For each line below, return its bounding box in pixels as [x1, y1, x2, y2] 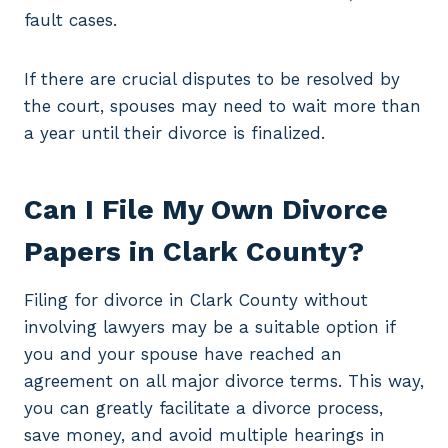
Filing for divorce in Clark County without [24, 290, 368, 311]
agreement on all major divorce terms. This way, [24, 371, 424, 392]
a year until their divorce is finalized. [24, 123, 325, 144]
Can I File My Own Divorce [24, 193, 388, 227]
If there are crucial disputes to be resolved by [24, 69, 400, 90]
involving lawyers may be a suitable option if [24, 317, 395, 338]
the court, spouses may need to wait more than [24, 96, 421, 117]
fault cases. [24, 10, 117, 31]
